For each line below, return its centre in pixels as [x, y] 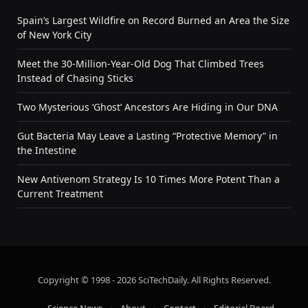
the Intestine [47, 150]
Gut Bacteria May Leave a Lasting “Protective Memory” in [147, 135]
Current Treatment [60, 193]
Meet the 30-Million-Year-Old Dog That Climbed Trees [141, 63]
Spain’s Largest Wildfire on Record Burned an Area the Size [153, 20]
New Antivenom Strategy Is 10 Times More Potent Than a [148, 179]
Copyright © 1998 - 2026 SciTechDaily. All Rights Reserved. [154, 279]
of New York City [54, 34]
